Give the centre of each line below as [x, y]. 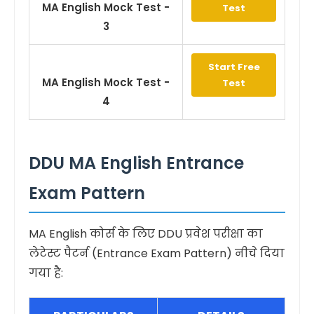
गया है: [46, 273]
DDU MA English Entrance [136, 163]
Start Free [234, 67]
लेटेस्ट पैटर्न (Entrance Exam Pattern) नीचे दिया [157, 253]
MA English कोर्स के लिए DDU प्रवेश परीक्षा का [146, 234]
